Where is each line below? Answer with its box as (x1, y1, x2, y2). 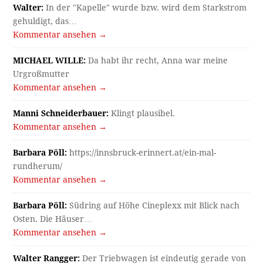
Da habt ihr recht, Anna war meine (86, 56, 228, 66)
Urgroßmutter (13, 69, 70, 79)
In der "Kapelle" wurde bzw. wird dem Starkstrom (43, 3, 247, 13)
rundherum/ (13, 161, 63, 171)
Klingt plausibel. (109, 109, 176, 119)
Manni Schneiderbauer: (13, 109, 109, 119)
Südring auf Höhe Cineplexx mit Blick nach (67, 201, 240, 211)
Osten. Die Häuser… (13, 214, 93, 224)
